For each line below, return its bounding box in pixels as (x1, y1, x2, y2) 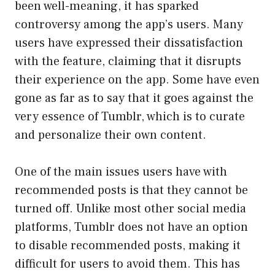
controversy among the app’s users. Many (15, 17, 243, 33)
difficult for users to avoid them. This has (15, 256, 240, 273)
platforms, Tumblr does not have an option (15, 219, 248, 236)
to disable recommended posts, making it (15, 238, 241, 254)
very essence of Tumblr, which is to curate (15, 109, 245, 125)
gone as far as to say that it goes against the (15, 90, 254, 107)
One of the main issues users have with (15, 164, 227, 180)
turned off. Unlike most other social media (15, 201, 246, 217)
